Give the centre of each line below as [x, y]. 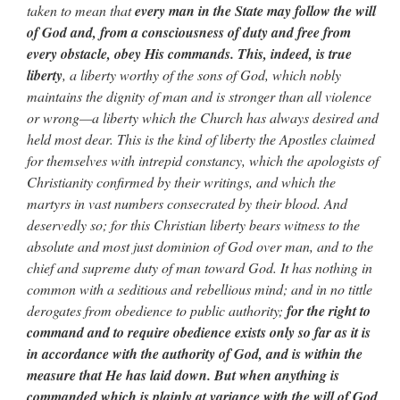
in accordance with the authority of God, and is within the [195, 354]
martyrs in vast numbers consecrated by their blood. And [187, 204]
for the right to [329, 311]
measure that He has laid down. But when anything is [183, 375]
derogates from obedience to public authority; [157, 311]
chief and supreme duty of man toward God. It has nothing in [200, 268]
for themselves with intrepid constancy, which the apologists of [203, 161]
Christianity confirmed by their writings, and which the [181, 182]
